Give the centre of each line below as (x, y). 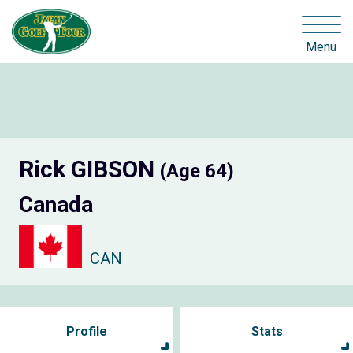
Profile (86, 331)
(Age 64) (197, 171)
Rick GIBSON (89, 169)
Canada (56, 205)
